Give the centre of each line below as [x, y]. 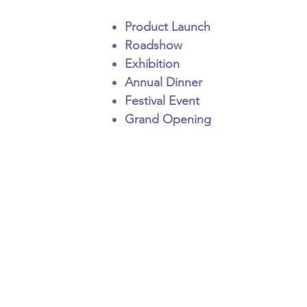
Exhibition [152, 64]
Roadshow [153, 45]
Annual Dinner [163, 82]
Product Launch [168, 27]
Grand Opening [168, 119]
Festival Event [162, 101]
